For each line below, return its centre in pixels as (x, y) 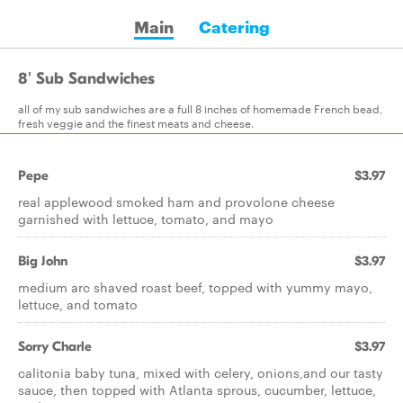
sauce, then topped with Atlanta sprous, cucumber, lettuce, (197, 390)
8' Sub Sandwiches (86, 79)
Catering (234, 26)
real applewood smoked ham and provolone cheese (176, 201)
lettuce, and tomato (78, 304)
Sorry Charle (55, 346)
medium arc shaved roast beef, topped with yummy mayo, (195, 287)
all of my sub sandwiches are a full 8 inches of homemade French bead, (201, 108)
